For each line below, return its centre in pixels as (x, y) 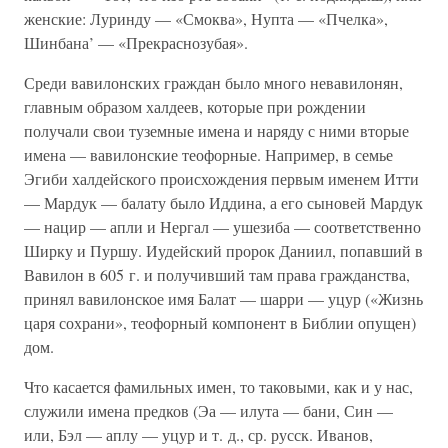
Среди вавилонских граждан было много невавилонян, (213, 82)
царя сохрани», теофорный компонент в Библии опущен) (220, 322)
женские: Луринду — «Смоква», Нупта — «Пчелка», (206, 18)
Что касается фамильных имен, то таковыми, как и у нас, (218, 386)
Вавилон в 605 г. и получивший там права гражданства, (217, 274)
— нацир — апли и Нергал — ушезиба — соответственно (222, 226)
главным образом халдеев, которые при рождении (195, 106)
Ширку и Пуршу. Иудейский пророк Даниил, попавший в (223, 250)
